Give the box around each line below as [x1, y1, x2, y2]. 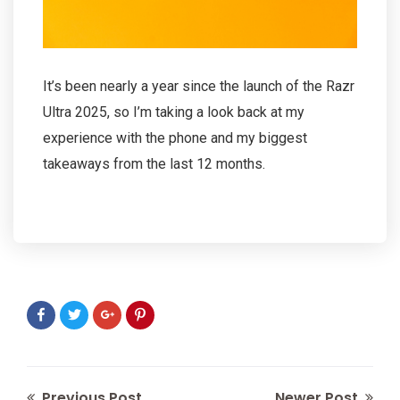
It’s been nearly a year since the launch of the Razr [43, 77, 354, 95]
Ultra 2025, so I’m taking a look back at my [43, 103, 304, 121]
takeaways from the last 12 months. [43, 154, 265, 172]
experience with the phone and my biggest [43, 129, 307, 146]
